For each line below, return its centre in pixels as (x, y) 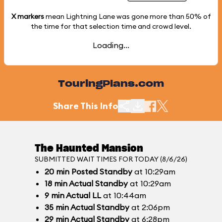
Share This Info (85, 106)
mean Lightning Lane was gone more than (115, 16)
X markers (28, 16)
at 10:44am (124, 195)
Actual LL (83, 195)
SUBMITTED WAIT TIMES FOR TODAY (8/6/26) (111, 159)
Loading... (111, 45)
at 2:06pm (150, 207)
